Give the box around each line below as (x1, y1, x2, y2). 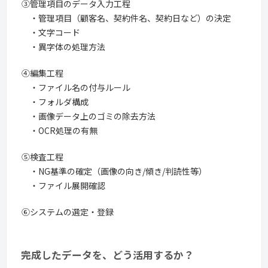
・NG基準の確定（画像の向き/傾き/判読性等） (22, 165, 207, 177)
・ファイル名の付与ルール (22, 81, 130, 93)
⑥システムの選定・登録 (22, 205, 114, 218)
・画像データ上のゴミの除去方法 (22, 109, 156, 122)
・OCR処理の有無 (22, 124, 98, 136)
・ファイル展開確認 (22, 179, 105, 191)
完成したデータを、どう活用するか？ (21, 247, 194, 262)
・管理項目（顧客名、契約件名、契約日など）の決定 (22, 11, 231, 24)
